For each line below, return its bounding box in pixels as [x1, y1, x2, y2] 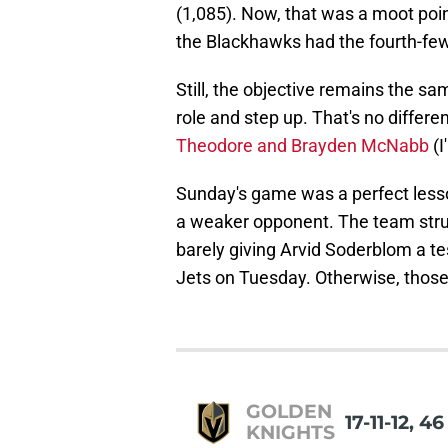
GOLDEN [246, 399, 332, 424]
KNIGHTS [246, 420, 335, 445]
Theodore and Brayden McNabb [176, 135, 429, 157]
